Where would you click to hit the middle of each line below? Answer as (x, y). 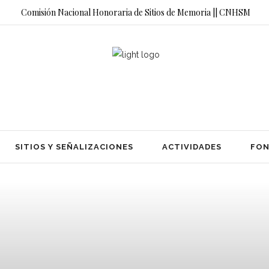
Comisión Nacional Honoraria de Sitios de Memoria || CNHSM (135, 12)
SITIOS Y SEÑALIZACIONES (74, 147)
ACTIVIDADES (192, 147)
